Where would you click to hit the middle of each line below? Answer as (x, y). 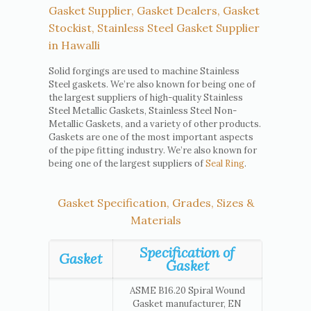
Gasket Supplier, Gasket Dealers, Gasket (154, 10)
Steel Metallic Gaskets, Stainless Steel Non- (142, 110)
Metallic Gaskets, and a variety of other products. (154, 124)
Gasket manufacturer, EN (187, 303)
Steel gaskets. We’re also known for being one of (152, 84)
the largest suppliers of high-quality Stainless (145, 97)
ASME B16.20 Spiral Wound (187, 290)
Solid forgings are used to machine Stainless (144, 71)
